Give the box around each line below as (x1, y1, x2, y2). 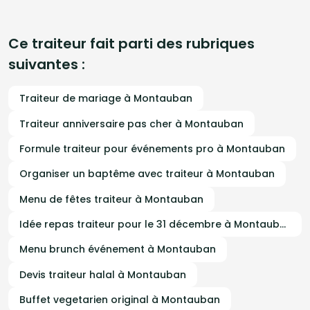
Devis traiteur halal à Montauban (19, 267, 186, 282)
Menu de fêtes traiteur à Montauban (19, 192, 203, 206)
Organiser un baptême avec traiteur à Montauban (19, 167, 275, 181)
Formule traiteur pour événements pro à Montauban (19, 141, 285, 156)
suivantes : (8, 55, 85, 74)
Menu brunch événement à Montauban (19, 242, 216, 257)
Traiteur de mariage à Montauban (19, 91, 192, 106)
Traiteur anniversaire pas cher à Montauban (19, 116, 244, 131)
